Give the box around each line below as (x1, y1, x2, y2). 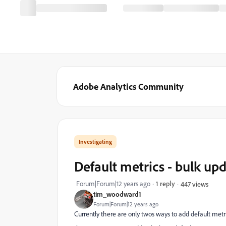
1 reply (156, 179, 175, 188)
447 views (181, 179, 208, 188)
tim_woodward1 (93, 190, 141, 198)
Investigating (79, 138, 112, 145)
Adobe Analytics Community (73, 81, 184, 92)
